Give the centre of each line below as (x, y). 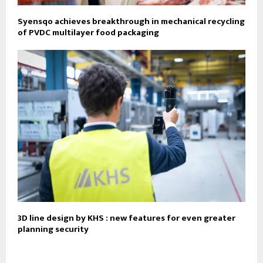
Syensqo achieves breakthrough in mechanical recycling (131, 21)
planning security (53, 229)
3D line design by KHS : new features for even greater (127, 218)
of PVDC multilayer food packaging (88, 33)
